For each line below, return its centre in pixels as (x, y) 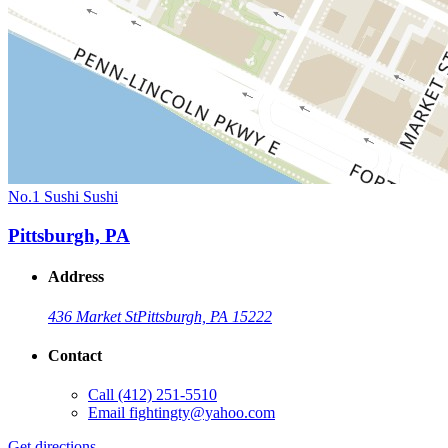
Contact (75, 355)
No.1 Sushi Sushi (63, 197)
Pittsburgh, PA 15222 (204, 316)
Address (76, 277)
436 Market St (92, 316)
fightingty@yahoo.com (202, 413)
